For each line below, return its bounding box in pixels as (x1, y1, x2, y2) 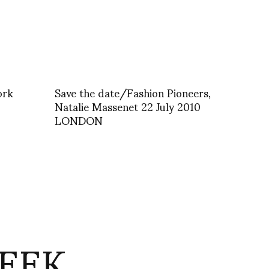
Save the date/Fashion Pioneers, (55, 76, 211, 109)
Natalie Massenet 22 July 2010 (55, 90, 201, 122)
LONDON (55, 104, 103, 136)
